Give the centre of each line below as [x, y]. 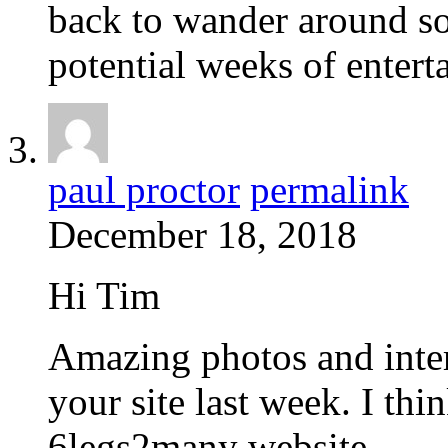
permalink [329, 189]
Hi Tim [104, 295]
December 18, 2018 [202, 234]
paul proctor [144, 189]
